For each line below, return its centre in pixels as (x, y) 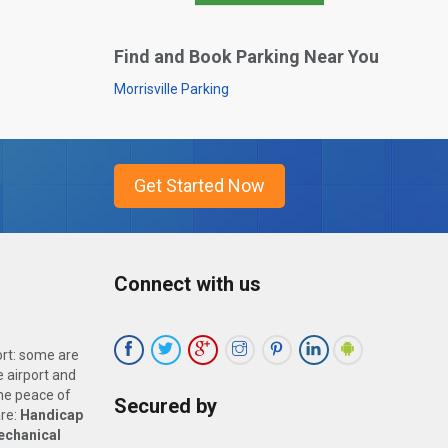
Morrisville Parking (171, 88)
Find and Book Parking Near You (246, 56)
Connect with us (187, 283)
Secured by (165, 405)
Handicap (51, 414)
